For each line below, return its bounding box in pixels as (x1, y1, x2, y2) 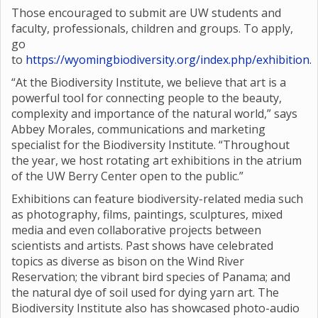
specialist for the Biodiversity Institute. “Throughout (11, 137, 290, 153)
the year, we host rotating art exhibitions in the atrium (11, 153, 302, 168)
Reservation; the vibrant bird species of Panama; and (11, 269, 290, 285)
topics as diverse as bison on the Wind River (11, 253, 244, 269)
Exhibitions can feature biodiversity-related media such (11, 191, 303, 207)
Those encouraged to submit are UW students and (11, 5, 281, 21)
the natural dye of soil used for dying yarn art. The (11, 285, 279, 300)
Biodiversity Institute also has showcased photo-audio (11, 300, 300, 316)
